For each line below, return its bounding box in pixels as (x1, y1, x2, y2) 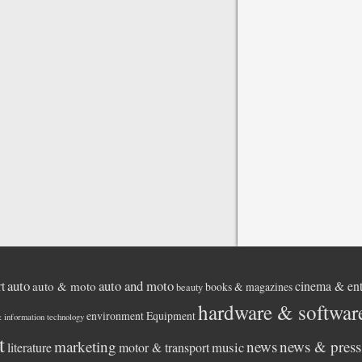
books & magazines (205, 279, 293, 294)
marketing (54, 336, 116, 356)
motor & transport (119, 339, 209, 356)
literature (7, 339, 52, 356)
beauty (176, 280, 203, 293)
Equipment (146, 308, 196, 323)
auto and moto (99, 276, 174, 295)
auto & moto (32, 278, 96, 294)
